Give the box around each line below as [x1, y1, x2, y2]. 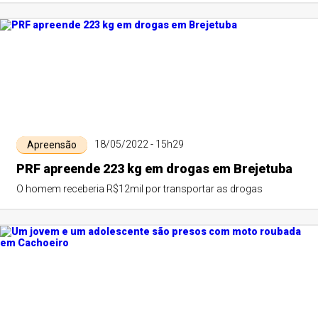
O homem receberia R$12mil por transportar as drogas [16, 183, 263, 194]
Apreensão [26, 139, 77, 150]
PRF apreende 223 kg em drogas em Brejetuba [16, 161, 292, 176]
